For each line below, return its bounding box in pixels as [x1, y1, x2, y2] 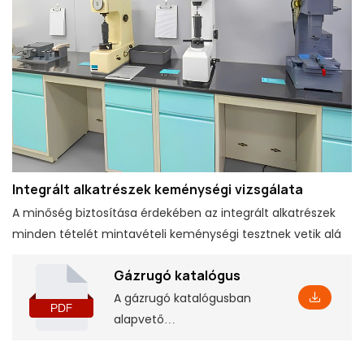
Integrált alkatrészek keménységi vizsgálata [12, 180, 303, 199]
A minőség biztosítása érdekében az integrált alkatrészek [12, 204, 336, 221]
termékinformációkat [114, 331, 236, 349]
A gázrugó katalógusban [114, 289, 251, 306]
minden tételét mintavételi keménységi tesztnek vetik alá [12, 225, 341, 242]
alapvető [114, 310, 164, 327]
